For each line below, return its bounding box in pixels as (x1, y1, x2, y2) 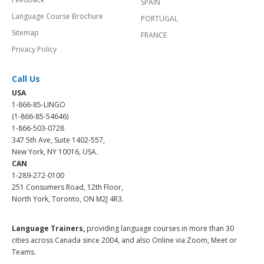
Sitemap (12, 27, 39, 38)
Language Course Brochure (12, 11, 103, 21)
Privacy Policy (12, 44, 57, 54)
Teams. (12, 246, 36, 257)
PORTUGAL (141, 13, 178, 24)
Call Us (12, 72, 40, 84)
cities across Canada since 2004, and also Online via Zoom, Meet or (12, 235, 237, 245)
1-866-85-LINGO (12, 99, 65, 110)
